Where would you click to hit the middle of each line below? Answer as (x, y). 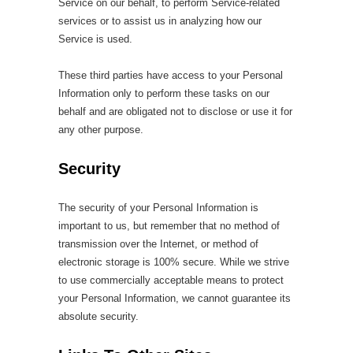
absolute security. (98, 316)
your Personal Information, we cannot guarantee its (175, 298)
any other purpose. (101, 130)
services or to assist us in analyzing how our (160, 21)
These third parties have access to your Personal (171, 75)
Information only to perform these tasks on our (164, 93)
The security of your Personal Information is (158, 208)
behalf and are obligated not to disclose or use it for (175, 111)
